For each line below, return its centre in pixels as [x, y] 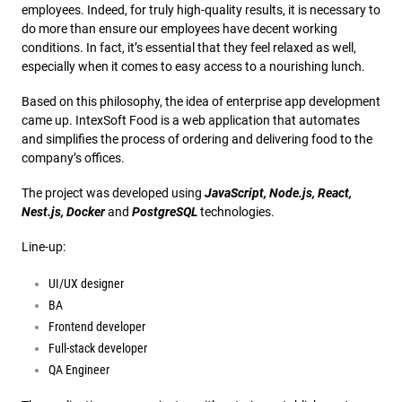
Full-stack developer [99, 349]
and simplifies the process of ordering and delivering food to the [197, 140]
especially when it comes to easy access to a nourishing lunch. [193, 67]
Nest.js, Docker [63, 212]
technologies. [236, 212]
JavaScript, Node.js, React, [278, 193]
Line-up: [44, 247]
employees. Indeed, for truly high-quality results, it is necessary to [201, 10]
